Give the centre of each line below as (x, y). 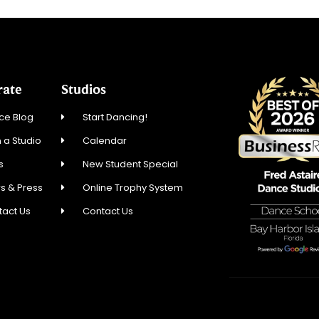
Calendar (105, 141)
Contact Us (108, 211)
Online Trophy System (133, 188)
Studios (83, 89)
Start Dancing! (115, 117)
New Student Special (131, 164)
